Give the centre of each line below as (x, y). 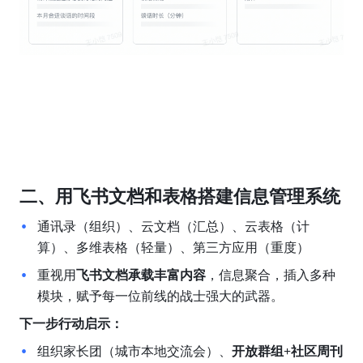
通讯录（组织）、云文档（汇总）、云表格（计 (173, 226)
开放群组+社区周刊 (287, 351)
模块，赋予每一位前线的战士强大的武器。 (160, 296)
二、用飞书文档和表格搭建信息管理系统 (179, 196)
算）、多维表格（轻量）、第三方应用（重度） (173, 247)
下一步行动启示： (71, 323)
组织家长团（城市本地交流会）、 (134, 351)
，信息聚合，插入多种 (270, 275)
